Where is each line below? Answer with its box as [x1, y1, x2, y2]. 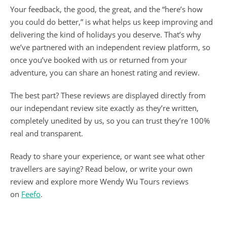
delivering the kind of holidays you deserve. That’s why [10, 29, 201, 40]
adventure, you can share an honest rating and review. [10, 67, 200, 78]
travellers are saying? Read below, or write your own [10, 163, 193, 174]
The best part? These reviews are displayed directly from [10, 90, 206, 100]
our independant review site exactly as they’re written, [10, 102, 199, 113]
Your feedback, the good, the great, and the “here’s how [10, 4, 203, 14]
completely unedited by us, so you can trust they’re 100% [10, 115, 210, 126]
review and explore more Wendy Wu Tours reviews [10, 176, 188, 186]
